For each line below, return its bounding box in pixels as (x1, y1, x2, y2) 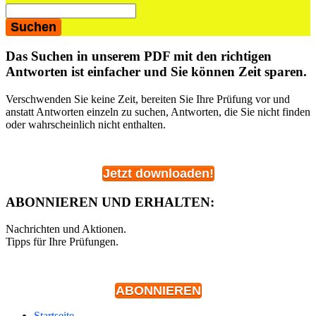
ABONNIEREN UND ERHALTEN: (6, 194, 214, 209)
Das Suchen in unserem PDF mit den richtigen (6, 49, 272, 64)
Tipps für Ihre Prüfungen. (6, 236, 119, 248)
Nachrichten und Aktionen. (6, 223, 126, 236)
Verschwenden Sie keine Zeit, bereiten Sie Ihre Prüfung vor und (6, 93, 290, 106)
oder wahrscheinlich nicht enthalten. (6, 119, 166, 131)
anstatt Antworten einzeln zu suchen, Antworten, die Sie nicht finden (6, 106, 310, 119)
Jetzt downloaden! (102, 166, 214, 181)
